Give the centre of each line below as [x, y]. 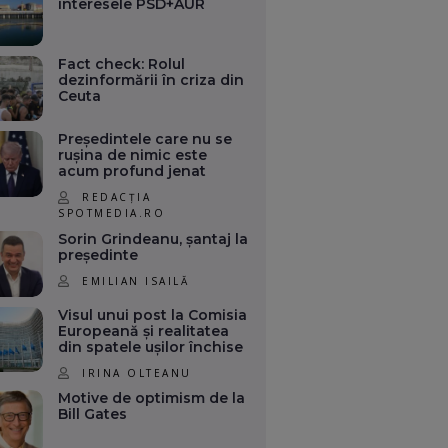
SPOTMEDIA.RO [112, 212]
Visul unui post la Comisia [153, 314]
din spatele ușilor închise [151, 346]
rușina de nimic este [133, 155]
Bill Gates [93, 414]
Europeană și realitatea [144, 330]
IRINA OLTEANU [137, 372]
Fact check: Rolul [122, 63]
